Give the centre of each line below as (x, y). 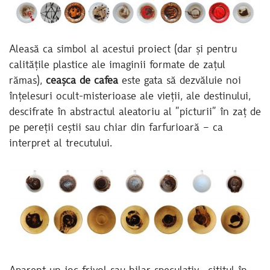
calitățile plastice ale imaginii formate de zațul (117, 66)
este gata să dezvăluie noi (180, 82)
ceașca (61, 82)
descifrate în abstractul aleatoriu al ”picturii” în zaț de (135, 113)
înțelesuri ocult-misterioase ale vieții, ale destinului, (130, 97)
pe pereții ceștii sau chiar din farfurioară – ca (116, 129)
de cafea (99, 82)
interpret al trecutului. (62, 144)
